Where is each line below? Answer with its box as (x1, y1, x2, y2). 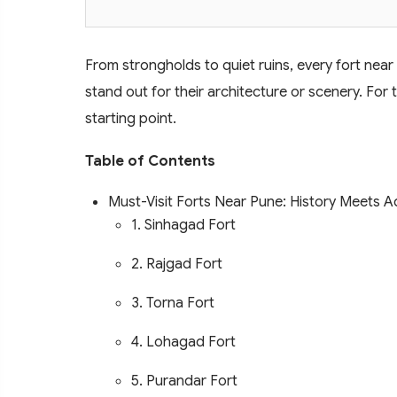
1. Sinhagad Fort (131, 214, 236, 234)
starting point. (85, 108, 176, 128)
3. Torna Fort (131, 292, 214, 312)
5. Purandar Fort (131, 370, 237, 390)
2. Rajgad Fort (131, 253, 222, 273)
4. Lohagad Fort (131, 331, 236, 351)
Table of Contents (85, 151, 215, 170)
